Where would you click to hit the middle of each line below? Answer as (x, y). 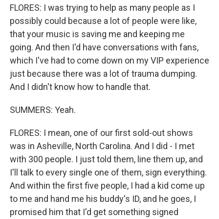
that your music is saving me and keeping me (97, 34)
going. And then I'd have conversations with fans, (104, 47)
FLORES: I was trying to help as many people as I (102, 8)
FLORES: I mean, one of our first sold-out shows (101, 133)
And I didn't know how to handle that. (80, 87)
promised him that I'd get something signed (94, 212)
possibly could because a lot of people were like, (103, 21)
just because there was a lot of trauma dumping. (103, 74)
